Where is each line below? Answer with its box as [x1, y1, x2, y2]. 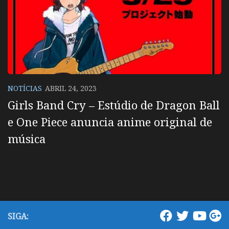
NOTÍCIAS [8, 83, 42, 93]
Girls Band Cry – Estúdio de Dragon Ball [8, 97, 220, 113]
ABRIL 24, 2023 [45, 83, 97, 93]
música [8, 131, 45, 147]
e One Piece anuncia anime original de [8, 114, 212, 130]
